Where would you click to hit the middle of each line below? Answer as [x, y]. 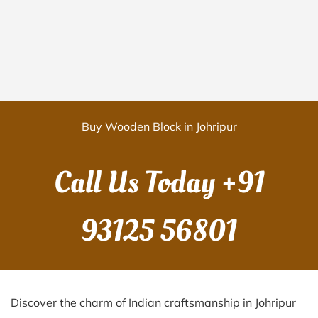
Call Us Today [137, 183]
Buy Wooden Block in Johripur [159, 126]
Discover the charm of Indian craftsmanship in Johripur [153, 302]
